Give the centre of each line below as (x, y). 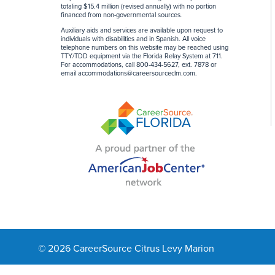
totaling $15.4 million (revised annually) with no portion (138, 6)
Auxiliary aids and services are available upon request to (141, 30)
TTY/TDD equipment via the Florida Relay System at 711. (141, 56)
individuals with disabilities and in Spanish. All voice (133, 39)
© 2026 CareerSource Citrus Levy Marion (126, 248)
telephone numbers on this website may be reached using (144, 47)
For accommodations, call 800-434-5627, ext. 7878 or (138, 64)
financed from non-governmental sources (120, 15)
